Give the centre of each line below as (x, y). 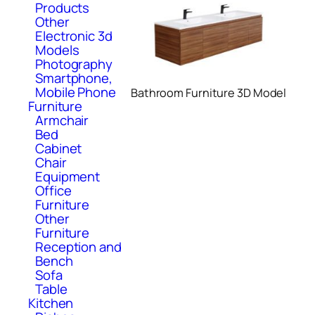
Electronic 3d (74, 36)
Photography (74, 64)
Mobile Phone (76, 92)
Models (57, 50)
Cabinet (59, 148)
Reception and (78, 246)
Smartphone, (74, 78)
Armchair (62, 120)
